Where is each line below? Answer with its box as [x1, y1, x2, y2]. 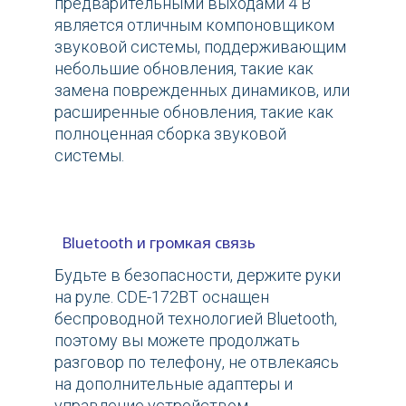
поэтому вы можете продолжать [54, 331, 300, 351]
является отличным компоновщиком [54, 15, 334, 35]
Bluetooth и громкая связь [54, 232, 256, 254]
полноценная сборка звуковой [54, 124, 286, 144]
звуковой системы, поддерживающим [54, 37, 346, 57]
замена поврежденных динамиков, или [54, 81, 350, 101]
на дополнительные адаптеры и [54, 374, 293, 394]
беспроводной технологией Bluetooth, [54, 309, 337, 329]
